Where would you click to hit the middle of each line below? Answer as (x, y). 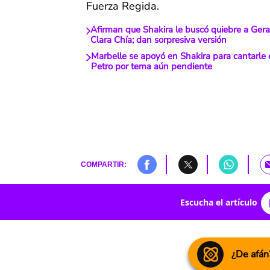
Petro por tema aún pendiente (151, 67)
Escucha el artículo (218, 202)
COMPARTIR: (103, 165)
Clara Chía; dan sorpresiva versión (159, 40)
